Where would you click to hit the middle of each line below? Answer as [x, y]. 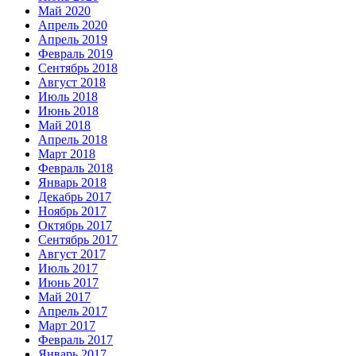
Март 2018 [67, 153]
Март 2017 [67, 325]
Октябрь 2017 [75, 225]
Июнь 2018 [68, 110]
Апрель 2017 [73, 311]
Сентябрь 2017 [78, 239]
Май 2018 [64, 125]
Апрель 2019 [73, 39]
